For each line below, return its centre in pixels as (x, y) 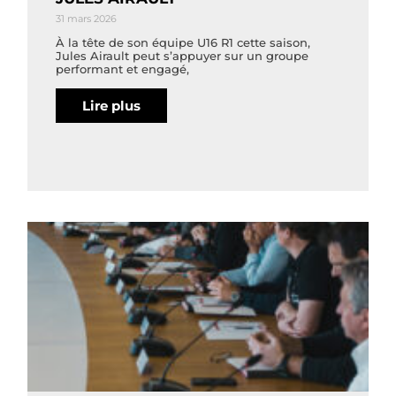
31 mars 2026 (87, 18)
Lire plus (112, 105)
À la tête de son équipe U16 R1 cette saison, (183, 42)
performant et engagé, (123, 69)
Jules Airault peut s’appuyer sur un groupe (183, 55)
